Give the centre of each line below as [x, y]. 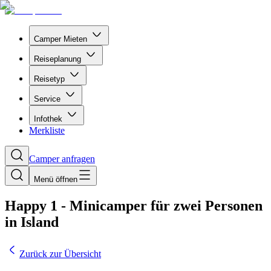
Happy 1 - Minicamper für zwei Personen [134, 205]
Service [47, 99]
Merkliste [47, 130]
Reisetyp [49, 79]
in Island [32, 222]
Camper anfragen [62, 159]
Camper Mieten [60, 39]
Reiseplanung [57, 59]
